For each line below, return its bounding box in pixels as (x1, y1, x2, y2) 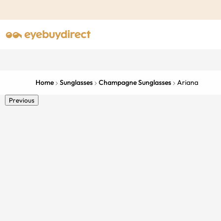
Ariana (177, 78, 198, 87)
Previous (9, 96, 35, 104)
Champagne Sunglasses (99, 78, 171, 87)
